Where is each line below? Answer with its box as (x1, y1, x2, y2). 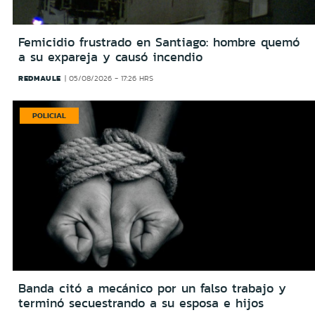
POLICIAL (32, 109, 66, 121)
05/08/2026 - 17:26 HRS (69, 72, 154, 84)
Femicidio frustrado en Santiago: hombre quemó (18, 32, 300, 51)
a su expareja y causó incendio (18, 47, 202, 66)
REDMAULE (18, 72, 61, 84)
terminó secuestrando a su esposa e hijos (18, 294, 264, 313)
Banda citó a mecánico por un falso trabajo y (18, 279, 286, 298)
